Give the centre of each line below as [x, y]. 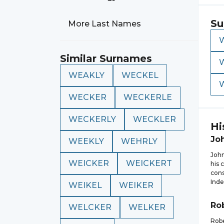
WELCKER [90, 207]
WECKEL [140, 75]
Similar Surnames [106, 58]
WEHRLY [139, 141]
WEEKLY [86, 141]
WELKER [147, 207]
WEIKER [136, 185]
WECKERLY [92, 119]
